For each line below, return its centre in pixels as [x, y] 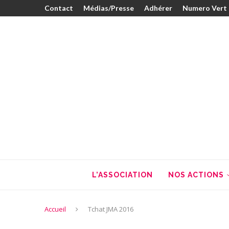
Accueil [55, 209]
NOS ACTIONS [196, 175]
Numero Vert [205, 8]
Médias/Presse [109, 8]
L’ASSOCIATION [122, 175]
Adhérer [158, 8]
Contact [59, 8]
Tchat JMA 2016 [111, 209]
